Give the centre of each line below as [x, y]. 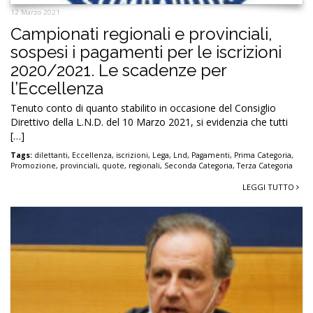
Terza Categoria [265, 166]
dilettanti [51, 155]
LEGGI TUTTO [269, 187]
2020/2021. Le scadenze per [118, 71]
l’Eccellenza [57, 89]
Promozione [33, 166]
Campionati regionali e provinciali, [141, 34]
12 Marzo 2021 [35, 13]
